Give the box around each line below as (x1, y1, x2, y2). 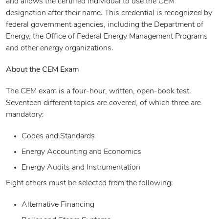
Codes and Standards (22, 132, 95, 141)
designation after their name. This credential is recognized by (6, 9, 212, 18)
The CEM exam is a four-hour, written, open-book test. (6, 88, 191, 96)
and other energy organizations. (6, 44, 113, 53)
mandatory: (6, 111, 44, 119)
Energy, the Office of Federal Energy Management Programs (6, 33, 208, 41)
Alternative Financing (22, 201, 94, 209)
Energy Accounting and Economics (22, 148, 141, 156)
